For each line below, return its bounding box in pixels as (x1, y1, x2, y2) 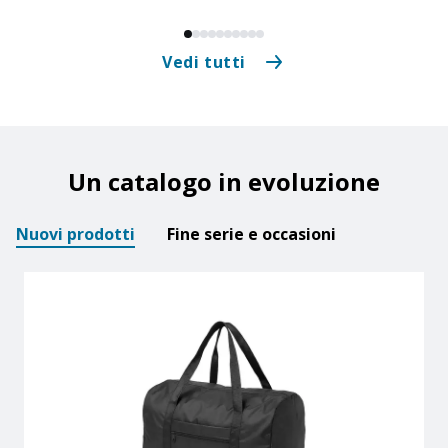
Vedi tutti (162, 51, 246, 73)
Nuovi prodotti (16, 223, 135, 245)
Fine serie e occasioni (167, 223, 336, 245)
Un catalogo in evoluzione (68, 165, 380, 198)
